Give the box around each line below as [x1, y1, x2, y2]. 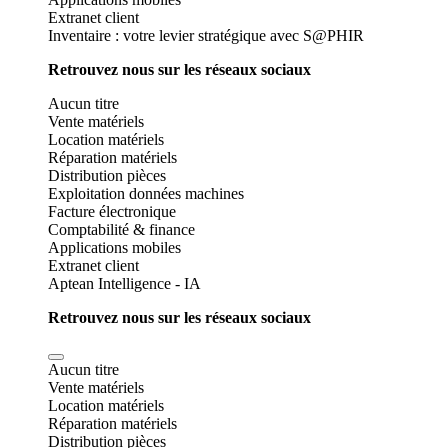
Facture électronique [48, 203, 176, 220]
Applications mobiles [48, 239, 181, 256]
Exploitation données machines [48, 185, 244, 202]
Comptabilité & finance [48, 221, 195, 238]
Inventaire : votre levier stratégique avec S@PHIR [48, 27, 364, 44]
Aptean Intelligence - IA [48, 275, 201, 292]
